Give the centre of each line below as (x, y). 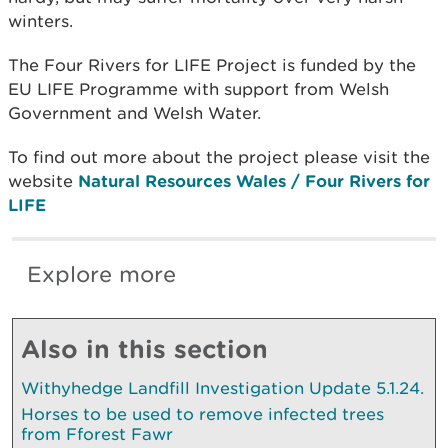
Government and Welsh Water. (134, 112)
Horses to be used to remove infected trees (202, 413)
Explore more (101, 274)
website (43, 180)
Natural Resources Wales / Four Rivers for (254, 180)
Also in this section (144, 348)
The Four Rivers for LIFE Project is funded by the (212, 64)
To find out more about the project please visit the (219, 156)
